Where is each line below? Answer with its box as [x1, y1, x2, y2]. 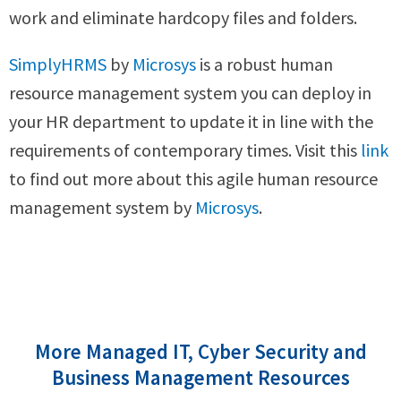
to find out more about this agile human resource [9, 166, 378, 190]
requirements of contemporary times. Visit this [9, 138, 361, 161]
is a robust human [196, 52, 333, 75]
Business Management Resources [51, 363, 350, 390]
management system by [9, 195, 195, 218]
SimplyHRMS [9, 52, 107, 75]
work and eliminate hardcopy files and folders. [9, 5, 357, 29]
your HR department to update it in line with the [9, 109, 373, 132]
